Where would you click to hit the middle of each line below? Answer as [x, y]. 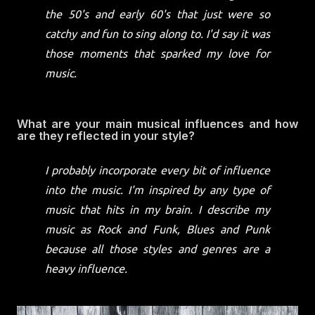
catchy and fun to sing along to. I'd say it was [157, 34]
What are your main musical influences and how [157, 124]
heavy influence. [86, 269]
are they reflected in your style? [106, 136]
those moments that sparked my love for [157, 53]
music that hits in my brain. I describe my [157, 210]
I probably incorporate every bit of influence [157, 170]
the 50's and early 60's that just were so [157, 14]
